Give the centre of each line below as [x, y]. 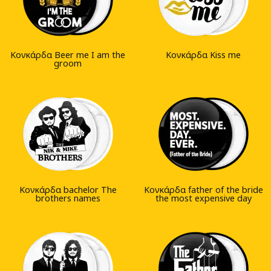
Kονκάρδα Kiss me [203, 55]
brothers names [68, 198]
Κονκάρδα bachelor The [68, 190]
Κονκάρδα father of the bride [203, 190]
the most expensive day [203, 198]
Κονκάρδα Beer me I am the [68, 55]
